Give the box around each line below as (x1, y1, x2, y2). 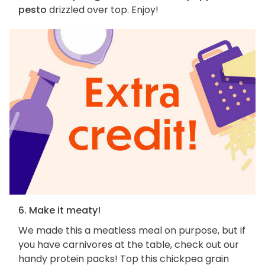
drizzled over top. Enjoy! (47, 3, 159, 17)
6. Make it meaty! (18, 203, 101, 217)
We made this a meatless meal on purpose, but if (18, 223, 245, 237)
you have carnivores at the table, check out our (18, 237, 239, 251)
